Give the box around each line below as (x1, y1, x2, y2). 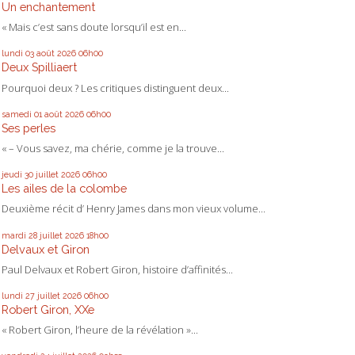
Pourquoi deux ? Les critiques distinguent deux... (2, 80, 229, 95)
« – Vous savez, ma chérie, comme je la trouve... (2, 140, 224, 155)
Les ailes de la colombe (2, 181, 127, 196)
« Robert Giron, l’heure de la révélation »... (2, 323, 198, 338)
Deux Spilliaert (2, 60, 77, 74)
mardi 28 (2, 230, 37, 240)
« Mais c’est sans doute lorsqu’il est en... (2, 20, 186, 35)
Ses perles (2, 120, 55, 135)
